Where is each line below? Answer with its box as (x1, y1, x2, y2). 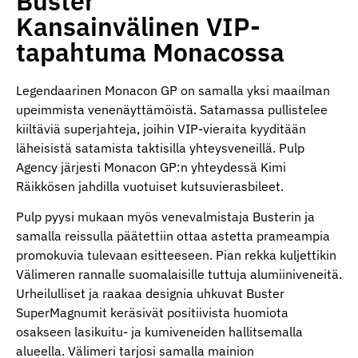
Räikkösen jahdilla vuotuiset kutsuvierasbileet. (16, 178, 284, 194)
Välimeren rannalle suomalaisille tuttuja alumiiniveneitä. (16, 266, 342, 283)
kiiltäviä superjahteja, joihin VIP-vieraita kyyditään (16, 121, 306, 137)
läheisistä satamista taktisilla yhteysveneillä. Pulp (16, 140, 304, 156)
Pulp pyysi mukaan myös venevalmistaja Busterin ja (16, 209, 315, 225)
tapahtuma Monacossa (16, 35, 284, 69)
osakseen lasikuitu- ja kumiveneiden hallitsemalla (16, 324, 303, 340)
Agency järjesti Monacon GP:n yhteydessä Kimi (16, 159, 286, 175)
